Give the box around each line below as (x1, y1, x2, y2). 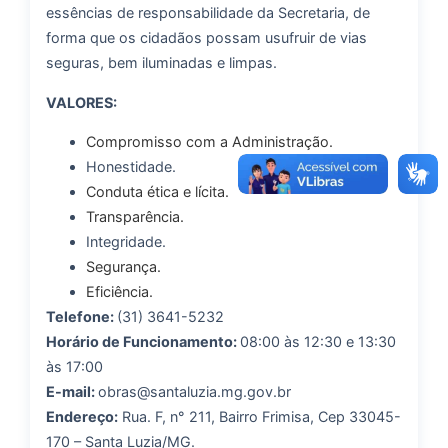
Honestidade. (86, 158, 176, 176)
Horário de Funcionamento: (46, 333, 240, 351)
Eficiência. (86, 283, 153, 301)
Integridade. (86, 233, 166, 251)
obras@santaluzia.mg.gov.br (98, 383, 291, 401)
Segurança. (86, 258, 161, 276)
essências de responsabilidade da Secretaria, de (46, 4, 370, 22)
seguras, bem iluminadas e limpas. (46, 54, 277, 72)
